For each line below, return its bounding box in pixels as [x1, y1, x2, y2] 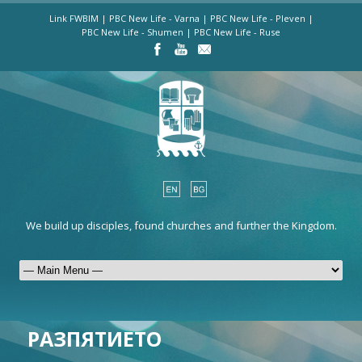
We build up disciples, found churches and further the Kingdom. [25, 218, 337, 234]
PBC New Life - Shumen [82, 26, 183, 38]
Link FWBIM [48, 12, 99, 24]
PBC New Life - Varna [108, 12, 200, 24]
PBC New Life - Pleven [209, 12, 305, 24]
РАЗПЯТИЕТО [27, 325, 162, 353]
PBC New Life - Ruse [194, 26, 280, 38]
